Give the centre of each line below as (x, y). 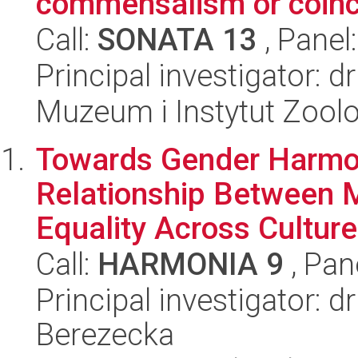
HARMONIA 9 (191, 264)
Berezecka (105, 334)
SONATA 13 (177, 40)
